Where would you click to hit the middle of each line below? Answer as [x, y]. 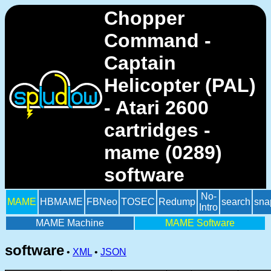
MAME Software [200, 223]
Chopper [144, 18]
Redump [177, 202]
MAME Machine [70, 223]
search [236, 202]
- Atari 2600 [156, 108]
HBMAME [61, 202]
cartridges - [157, 130]
